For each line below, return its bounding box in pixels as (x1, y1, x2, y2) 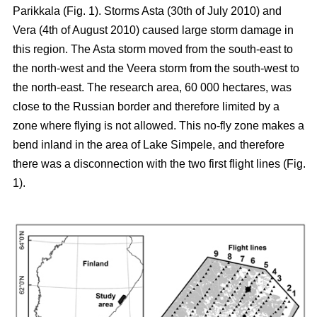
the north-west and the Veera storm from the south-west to (13, 62, 299, 74)
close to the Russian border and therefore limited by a (13, 100, 279, 113)
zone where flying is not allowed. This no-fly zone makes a (13, 119, 304, 132)
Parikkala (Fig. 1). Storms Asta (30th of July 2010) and (13, 4, 282, 17)
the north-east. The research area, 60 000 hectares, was (13, 81, 292, 93)
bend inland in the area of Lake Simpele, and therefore (13, 138, 284, 151)
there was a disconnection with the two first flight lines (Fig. (13, 157, 306, 170)
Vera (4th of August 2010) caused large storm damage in (13, 23, 294, 36)
